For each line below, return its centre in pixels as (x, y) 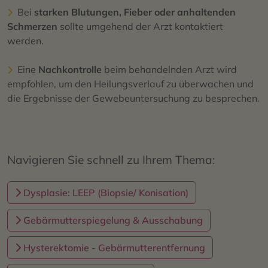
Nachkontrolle (71, 69)
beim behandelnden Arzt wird (170, 69)
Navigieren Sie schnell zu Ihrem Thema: (111, 159)
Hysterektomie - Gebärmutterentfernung (113, 247)
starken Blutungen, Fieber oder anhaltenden (135, 12)
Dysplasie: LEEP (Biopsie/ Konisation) (105, 192)
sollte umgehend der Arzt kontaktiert (140, 26)
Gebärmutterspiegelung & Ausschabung (112, 220)
